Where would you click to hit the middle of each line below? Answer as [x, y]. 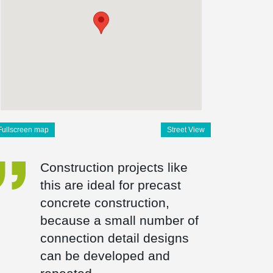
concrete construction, [105, 203]
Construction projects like [114, 167]
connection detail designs [114, 238]
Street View [186, 130]
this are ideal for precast [110, 185]
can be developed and [105, 256]
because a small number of [119, 220]
